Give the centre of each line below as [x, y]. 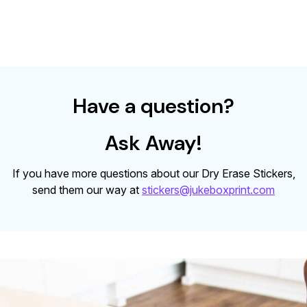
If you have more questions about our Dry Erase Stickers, [153, 173]
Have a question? [153, 106]
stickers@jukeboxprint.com [208, 190]
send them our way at [87, 190]
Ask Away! [153, 143]
